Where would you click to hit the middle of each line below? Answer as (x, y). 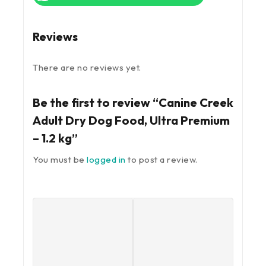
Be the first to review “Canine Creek (133, 102)
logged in (106, 159)
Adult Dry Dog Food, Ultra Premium (131, 120)
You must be (60, 159)
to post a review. (161, 159)
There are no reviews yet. (87, 67)
